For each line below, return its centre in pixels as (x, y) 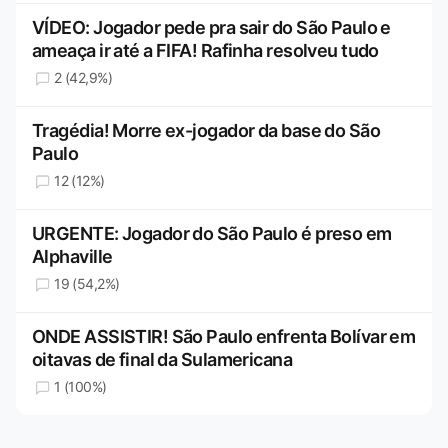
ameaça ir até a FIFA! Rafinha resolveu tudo (205, 51)
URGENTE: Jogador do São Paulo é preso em (212, 234)
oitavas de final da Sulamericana (162, 360)
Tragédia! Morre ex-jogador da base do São (206, 131)
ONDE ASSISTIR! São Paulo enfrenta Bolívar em (224, 337)
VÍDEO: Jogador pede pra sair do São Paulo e (211, 28)
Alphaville (72, 257)
